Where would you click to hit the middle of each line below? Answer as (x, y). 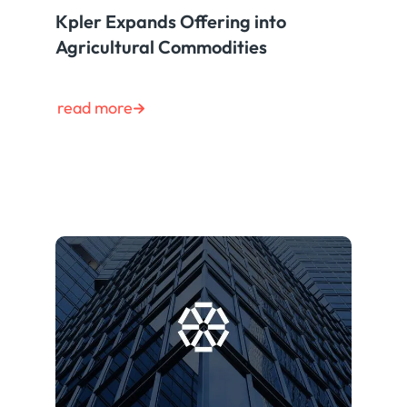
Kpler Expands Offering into (171, 22)
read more (95, 108)
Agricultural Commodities (162, 47)
